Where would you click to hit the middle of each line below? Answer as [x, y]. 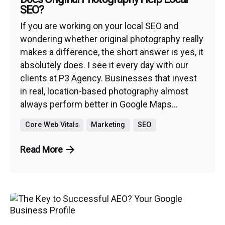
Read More [41, 150]
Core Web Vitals [52, 125]
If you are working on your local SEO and [99, 26]
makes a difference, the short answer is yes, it [112, 52]
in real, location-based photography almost [104, 91]
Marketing [108, 125]
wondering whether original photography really [112, 39]
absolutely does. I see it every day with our [104, 65]
